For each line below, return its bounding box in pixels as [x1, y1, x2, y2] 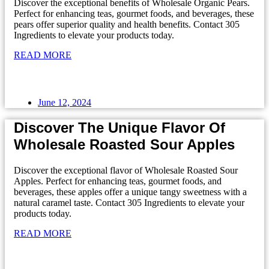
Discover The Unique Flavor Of [14, 119, 225, 136]
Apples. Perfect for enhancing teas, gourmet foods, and [14, 176, 222, 187]
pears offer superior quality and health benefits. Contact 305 [14, 19, 240, 29]
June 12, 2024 [38, 97, 91, 107]
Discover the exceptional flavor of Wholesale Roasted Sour [14, 165, 238, 176]
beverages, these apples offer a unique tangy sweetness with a [14, 187, 247, 198]
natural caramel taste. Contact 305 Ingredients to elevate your [14, 198, 244, 208]
